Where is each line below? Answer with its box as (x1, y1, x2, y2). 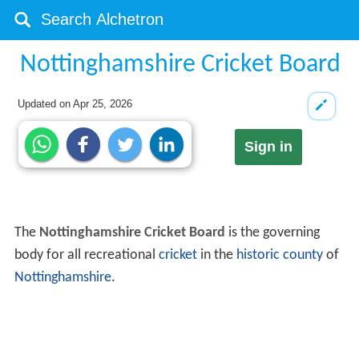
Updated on (18, 98, 74, 110)
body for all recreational (14, 248, 159, 264)
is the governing (224, 225, 320, 241)
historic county (236, 248, 323, 264)
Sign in (244, 139, 292, 155)
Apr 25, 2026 (73, 98, 133, 110)
